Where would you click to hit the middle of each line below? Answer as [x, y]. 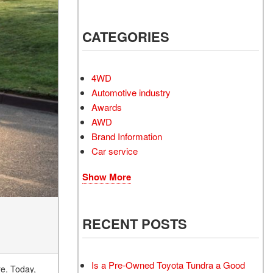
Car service [115, 151]
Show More [107, 177]
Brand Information [127, 136]
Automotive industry [131, 92]
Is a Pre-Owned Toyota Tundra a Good [168, 265]
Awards [107, 107]
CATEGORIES [126, 37]
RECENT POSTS [135, 224]
